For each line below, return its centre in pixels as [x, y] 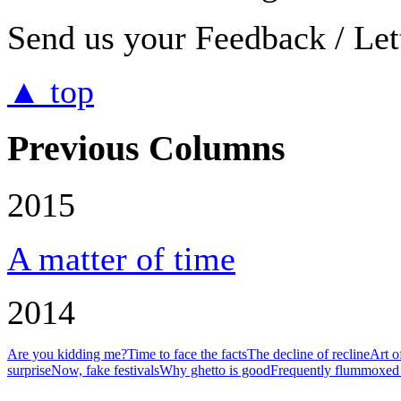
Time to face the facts [187, 354]
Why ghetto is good [215, 371]
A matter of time [121, 259]
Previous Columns [146, 148]
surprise [29, 371]
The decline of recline [308, 354]
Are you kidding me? [67, 354]
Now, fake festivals [105, 371]
